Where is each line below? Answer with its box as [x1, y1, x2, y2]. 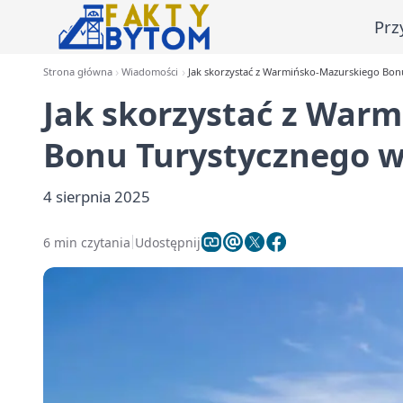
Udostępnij [135, 233, 201, 251]
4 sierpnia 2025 [43, 186, 150, 207]
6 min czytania [43, 233, 130, 251]
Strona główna [43, 65, 112, 78]
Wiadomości [121, 65, 179, 78]
